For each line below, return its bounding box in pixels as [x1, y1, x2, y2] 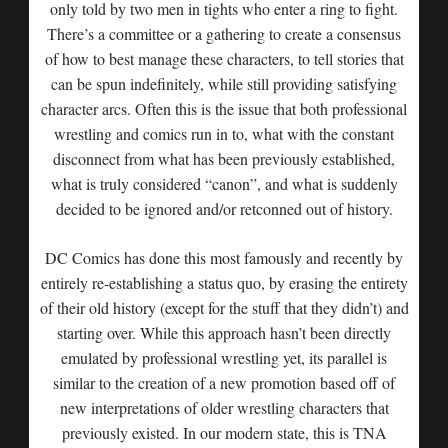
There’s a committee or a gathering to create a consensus [47, 23, 401, 44]
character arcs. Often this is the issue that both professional [41, 98, 407, 119]
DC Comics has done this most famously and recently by [45, 247, 403, 268]
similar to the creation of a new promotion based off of [53, 372, 395, 393]
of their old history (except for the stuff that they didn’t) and [39, 297, 409, 318]
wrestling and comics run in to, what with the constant [54, 123, 394, 144]
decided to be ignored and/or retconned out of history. [55, 198, 393, 219]
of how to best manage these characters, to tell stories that [44, 48, 404, 69]
